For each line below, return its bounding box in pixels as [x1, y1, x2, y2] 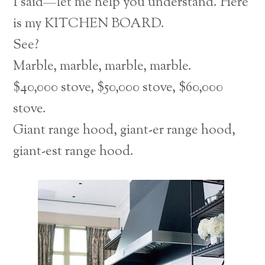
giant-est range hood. [13, 141, 134, 161]
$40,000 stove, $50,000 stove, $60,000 [13, 77, 224, 98]
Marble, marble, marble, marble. [13, 56, 192, 76]
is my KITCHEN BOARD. [13, 14, 165, 34]
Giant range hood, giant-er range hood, [13, 120, 236, 140]
